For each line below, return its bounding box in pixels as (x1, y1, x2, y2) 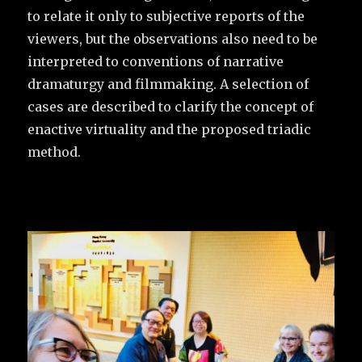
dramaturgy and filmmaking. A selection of (27, 76, 309, 93)
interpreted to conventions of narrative (27, 53, 284, 70)
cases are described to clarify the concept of (27, 99, 314, 116)
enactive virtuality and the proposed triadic (27, 121, 312, 138)
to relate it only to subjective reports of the (27, 8, 305, 25)
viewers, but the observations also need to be (27, 31, 318, 48)
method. (27, 144, 82, 161)
